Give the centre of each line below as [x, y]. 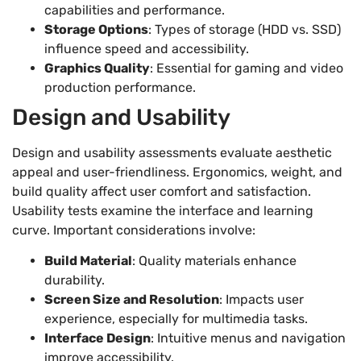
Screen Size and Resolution [132, 300]
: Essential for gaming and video [247, 68]
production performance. [120, 87]
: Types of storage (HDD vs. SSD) [245, 29]
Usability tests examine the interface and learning [163, 210]
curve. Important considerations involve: [134, 230]
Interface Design [98, 338]
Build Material [88, 261]
